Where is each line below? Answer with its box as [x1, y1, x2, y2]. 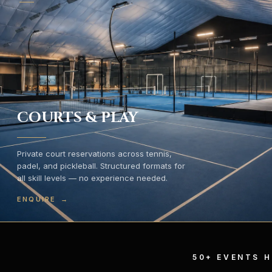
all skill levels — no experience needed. [17, 173, 168, 183]
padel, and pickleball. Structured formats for [17, 161, 185, 171]
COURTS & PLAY [17, 108, 138, 127]
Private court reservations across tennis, [17, 149, 172, 158]
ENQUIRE [17, 195, 56, 203]
